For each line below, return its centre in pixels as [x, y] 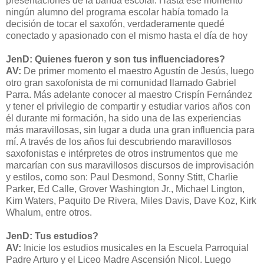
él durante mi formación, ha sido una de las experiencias [123, 118]
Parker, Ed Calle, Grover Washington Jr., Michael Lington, [125, 189]
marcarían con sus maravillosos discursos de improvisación [130, 166]
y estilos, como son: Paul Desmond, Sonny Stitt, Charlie [122, 177]
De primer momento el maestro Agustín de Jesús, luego [139, 71]
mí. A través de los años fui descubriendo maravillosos [119, 142]
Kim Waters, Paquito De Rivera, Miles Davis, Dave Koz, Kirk [131, 201]
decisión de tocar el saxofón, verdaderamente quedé [115, 24]
